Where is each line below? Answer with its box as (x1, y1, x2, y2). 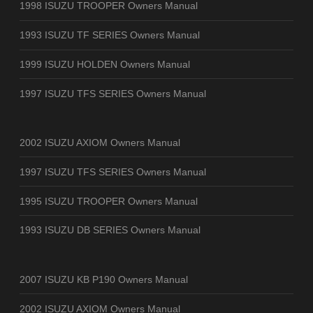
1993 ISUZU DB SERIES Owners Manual (20, 224, 201, 236)
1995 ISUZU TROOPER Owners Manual (20, 195, 198, 207)
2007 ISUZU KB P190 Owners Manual (20, 273, 188, 285)
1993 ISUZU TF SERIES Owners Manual (20, 29, 200, 41)
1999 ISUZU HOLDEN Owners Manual (20, 58, 190, 70)
